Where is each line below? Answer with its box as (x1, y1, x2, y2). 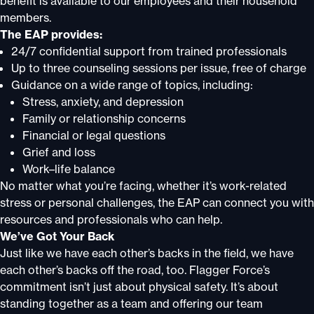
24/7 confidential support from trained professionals (11, 44, 287, 58)
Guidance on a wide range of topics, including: (11, 78, 253, 92)
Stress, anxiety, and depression (22, 95, 184, 109)
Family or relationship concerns (22, 111, 186, 125)
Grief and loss (22, 145, 95, 159)
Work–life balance (22, 162, 115, 176)
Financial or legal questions (22, 128, 165, 142)
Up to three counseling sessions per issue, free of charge (11, 61, 306, 75)
